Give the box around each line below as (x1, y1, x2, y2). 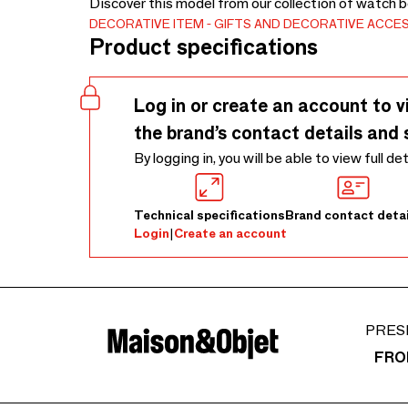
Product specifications (89, 34, 318, 60)
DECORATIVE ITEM (89, 15, 204, 32)
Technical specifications (134, 207, 285, 223)
